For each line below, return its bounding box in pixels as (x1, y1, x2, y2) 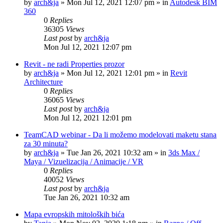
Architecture (24, 78, 63, 86)
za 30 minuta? (24, 139, 68, 148)
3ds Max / (168, 148, 200, 157)
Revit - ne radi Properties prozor (24, 60, 124, 68)
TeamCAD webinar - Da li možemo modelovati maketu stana (24, 130, 217, 139)
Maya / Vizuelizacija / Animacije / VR (24, 157, 143, 166)
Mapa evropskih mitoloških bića (24, 210, 124, 219)
